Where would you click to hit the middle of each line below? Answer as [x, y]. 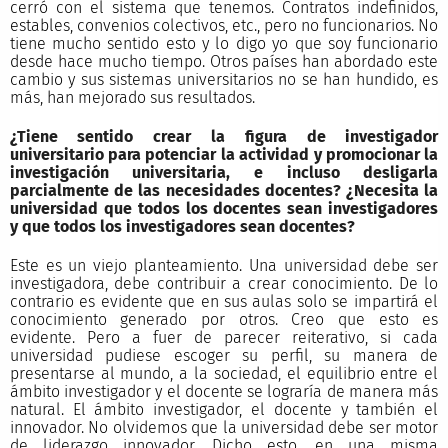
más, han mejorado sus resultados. [132, 97]
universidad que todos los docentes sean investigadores [224, 208]
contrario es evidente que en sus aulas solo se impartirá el [224, 302]
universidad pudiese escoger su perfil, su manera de [224, 356]
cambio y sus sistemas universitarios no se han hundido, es [224, 79]
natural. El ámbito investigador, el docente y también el [224, 410]
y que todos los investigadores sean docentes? [182, 226]
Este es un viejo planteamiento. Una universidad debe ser [224, 266]
